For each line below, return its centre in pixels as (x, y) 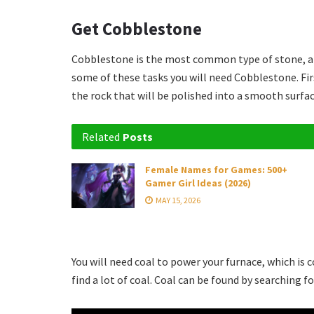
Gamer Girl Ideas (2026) (198, 183)
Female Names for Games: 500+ (216, 170)
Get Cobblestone (137, 28)
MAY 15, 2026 (177, 200)
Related (101, 137)
